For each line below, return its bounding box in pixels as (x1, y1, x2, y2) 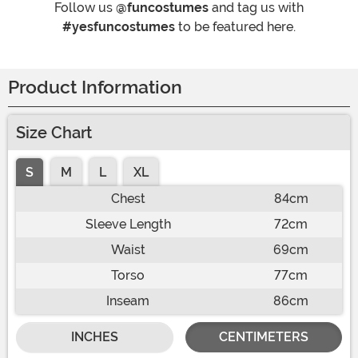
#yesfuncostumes (62, 19, 175, 35)
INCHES (70, 329, 118, 345)
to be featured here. (175, 19, 296, 35)
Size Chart (16, 123, 92, 143)
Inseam (106, 293, 149, 309)
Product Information (8, 77, 182, 99)
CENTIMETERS (218, 329, 308, 345)
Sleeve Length (85, 217, 171, 233)
